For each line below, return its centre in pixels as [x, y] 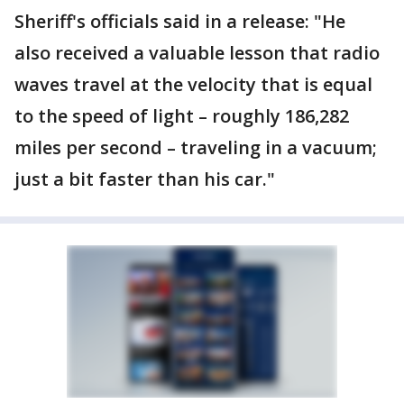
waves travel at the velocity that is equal [193, 84]
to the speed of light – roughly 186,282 [182, 116]
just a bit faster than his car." [145, 179]
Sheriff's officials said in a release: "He [180, 21]
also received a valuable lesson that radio [197, 53]
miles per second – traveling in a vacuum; [196, 147]
